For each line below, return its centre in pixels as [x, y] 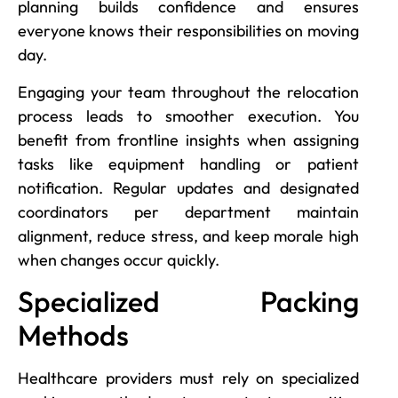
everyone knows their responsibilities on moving [188, 31]
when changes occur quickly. [119, 259]
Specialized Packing [188, 301]
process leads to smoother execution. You [188, 115]
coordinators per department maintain [188, 211]
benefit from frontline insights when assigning [188, 139]
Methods [73, 334]
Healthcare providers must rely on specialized [188, 378]
